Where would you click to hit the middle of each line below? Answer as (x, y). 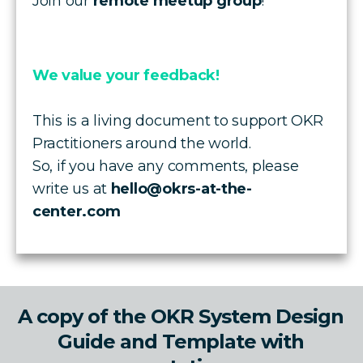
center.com (77, 211)
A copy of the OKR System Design (181, 316)
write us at (72, 188)
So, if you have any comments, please (166, 166)
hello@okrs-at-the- (181, 188)
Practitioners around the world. (144, 143)
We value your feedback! (126, 75)
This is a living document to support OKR (178, 120)
